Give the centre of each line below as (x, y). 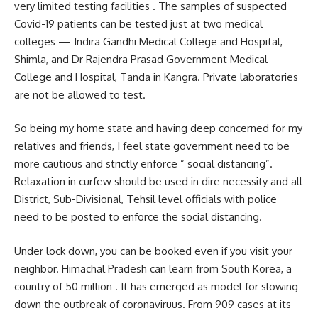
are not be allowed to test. (80, 94)
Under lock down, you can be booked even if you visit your (153, 251)
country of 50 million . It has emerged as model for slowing (156, 286)
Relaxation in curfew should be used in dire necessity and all (158, 182)
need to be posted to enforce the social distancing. (138, 217)
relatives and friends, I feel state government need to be (152, 146)
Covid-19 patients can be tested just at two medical (138, 23)
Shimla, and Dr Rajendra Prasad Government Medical (141, 59)
